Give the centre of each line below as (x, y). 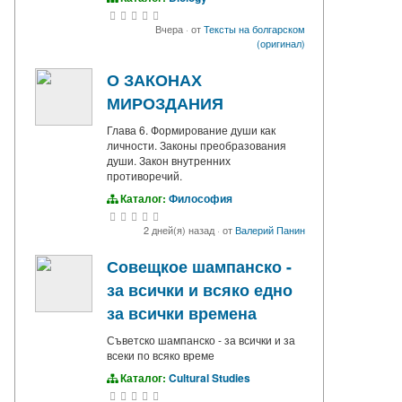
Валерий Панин (270, 230)
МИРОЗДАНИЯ (165, 104)
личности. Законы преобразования (197, 145)
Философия (201, 199)
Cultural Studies (210, 378)
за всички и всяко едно (200, 290)
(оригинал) (281, 44)
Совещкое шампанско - (199, 267)
